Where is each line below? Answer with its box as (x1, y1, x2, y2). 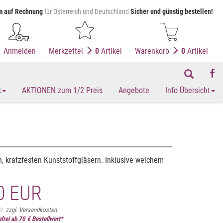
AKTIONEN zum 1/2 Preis (22, 86, 103, 95)
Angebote (118, 86, 149, 95)
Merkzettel (49, 46, 85, 56)
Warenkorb (135, 46, 171, 56)
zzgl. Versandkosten (5, 206, 57, 214)
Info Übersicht (165, 86, 210, 95)
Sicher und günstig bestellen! (130, 7, 213, 16)
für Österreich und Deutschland (44, 7, 129, 16)
